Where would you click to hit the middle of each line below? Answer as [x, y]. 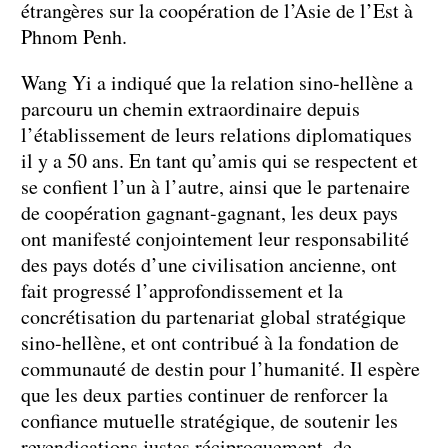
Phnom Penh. [74, 36]
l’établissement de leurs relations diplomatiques [216, 134]
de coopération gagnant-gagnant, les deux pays [209, 212]
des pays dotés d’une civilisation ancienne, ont [209, 264]
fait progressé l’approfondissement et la [182, 290]
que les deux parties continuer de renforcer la [204, 394]
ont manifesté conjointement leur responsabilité [215, 238]
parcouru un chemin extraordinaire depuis [190, 108]
